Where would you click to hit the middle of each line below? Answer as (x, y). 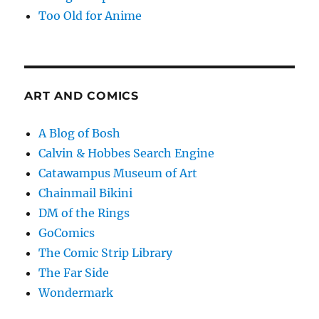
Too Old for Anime (90, 16)
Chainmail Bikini (86, 193)
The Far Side (74, 273)
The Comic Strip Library (106, 253)
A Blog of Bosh (80, 134)
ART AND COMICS (82, 96)
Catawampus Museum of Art (118, 173)
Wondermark (76, 293)
